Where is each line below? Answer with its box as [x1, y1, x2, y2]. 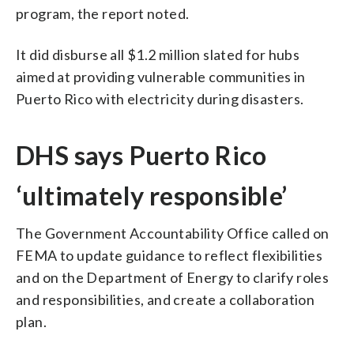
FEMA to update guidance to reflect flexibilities [16, 246, 323, 264]
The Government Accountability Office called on [16, 224, 330, 242]
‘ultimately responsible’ [16, 179, 288, 211]
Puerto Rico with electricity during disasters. [16, 89, 304, 107]
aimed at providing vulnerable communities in [16, 67, 306, 85]
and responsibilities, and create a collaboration [16, 290, 315, 308]
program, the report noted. [16, 4, 190, 22]
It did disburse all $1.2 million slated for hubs [16, 45, 300, 63]
